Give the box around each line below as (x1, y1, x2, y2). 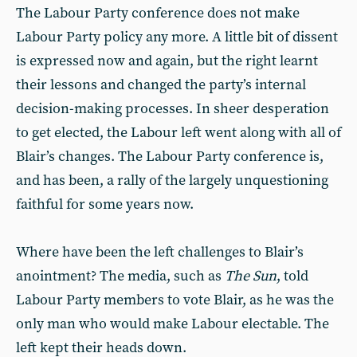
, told (277, 267, 308, 285)
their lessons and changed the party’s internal (16, 76, 306, 94)
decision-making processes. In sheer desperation (16, 100, 329, 118)
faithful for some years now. (16, 195, 194, 214)
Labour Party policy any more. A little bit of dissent (16, 28, 338, 46)
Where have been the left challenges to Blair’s (16, 243, 304, 261)
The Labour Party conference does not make (16, 4, 300, 22)
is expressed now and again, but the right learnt (16, 52, 318, 70)
